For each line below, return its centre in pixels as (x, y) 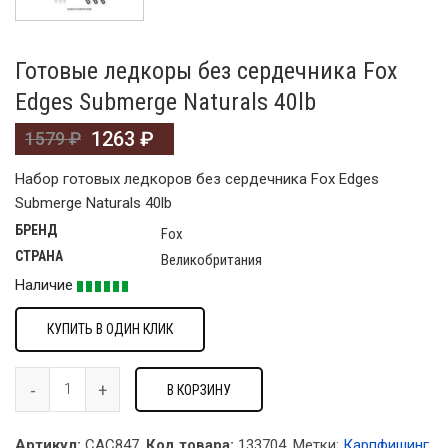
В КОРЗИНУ (199, 389)
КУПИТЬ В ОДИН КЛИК (110, 329)
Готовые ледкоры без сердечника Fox (206, 71)
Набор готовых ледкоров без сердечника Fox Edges (197, 179)
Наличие (46, 285)
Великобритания (211, 260)
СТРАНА (39, 256)
